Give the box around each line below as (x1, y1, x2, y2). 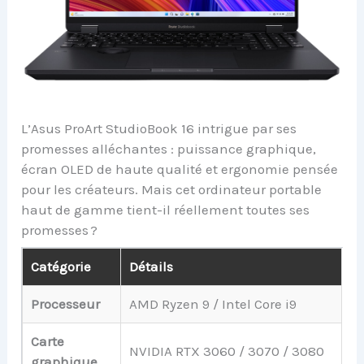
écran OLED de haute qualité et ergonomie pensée (21, 160, 339, 177)
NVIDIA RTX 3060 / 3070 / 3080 (129, 343, 325, 360)
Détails (129, 258, 174, 275)
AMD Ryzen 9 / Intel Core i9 (129, 296, 297, 313)
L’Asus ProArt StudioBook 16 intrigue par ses (21, 119, 297, 136)
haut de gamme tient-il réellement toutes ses (21, 201, 310, 218)
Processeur (31, 296, 101, 313)
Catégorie (31, 258, 92, 275)
